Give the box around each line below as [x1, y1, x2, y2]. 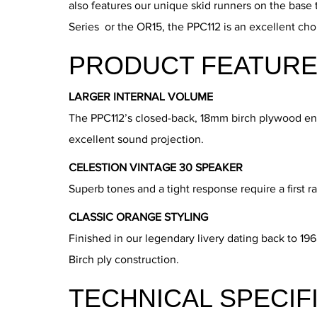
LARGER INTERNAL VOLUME [69, 91, 213, 103]
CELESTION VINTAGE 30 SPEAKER [69, 161, 243, 174]
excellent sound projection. [69, 133, 204, 146]
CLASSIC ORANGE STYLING [69, 211, 208, 224]
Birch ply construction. [69, 253, 179, 266]
